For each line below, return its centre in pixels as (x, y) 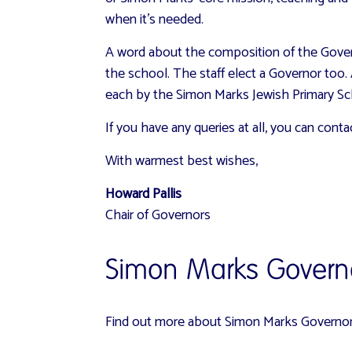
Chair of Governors (158, 215)
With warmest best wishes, (182, 161)
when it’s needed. (155, 19)
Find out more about (164, 322)
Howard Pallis (144, 194)
